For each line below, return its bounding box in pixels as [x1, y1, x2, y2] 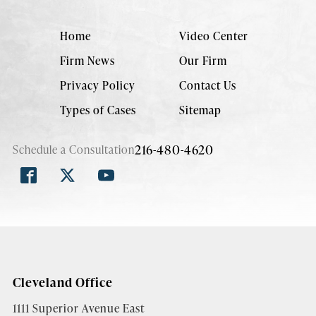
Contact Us [178, 77, 236, 92]
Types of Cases [60, 102, 136, 117]
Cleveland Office [12, 272, 113, 291]
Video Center [178, 28, 248, 43]
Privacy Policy [60, 77, 135, 92]
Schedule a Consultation [12, 141, 135, 157]
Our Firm [178, 52, 227, 68]
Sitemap [178, 102, 221, 117]
